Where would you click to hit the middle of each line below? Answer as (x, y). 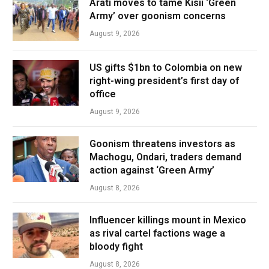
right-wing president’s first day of (164, 81)
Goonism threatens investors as (162, 144)
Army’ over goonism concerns (158, 16)
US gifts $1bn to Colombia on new (166, 68)
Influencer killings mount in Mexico (168, 220)
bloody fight (116, 246)
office (103, 94)
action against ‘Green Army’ (152, 170)
